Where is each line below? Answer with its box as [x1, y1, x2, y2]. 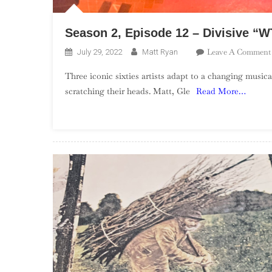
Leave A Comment [207, 47, 271, 58]
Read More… [196, 86, 246, 97]
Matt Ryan [142, 47, 178, 57]
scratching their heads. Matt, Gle [65, 86, 190, 97]
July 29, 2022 [77, 47, 122, 57]
